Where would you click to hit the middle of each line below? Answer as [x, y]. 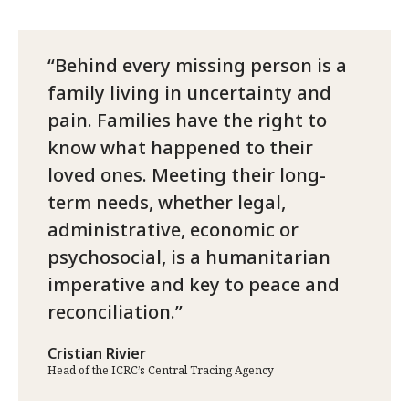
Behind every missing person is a [201, 66]
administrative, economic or [173, 230]
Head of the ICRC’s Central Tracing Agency [161, 371]
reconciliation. [111, 312]
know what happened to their [180, 148]
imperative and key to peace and [194, 285]
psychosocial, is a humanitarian [189, 257]
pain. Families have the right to [187, 121]
